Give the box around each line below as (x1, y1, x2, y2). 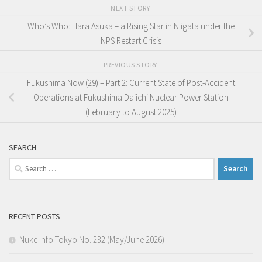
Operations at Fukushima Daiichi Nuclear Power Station (33, 92, 229, 104)
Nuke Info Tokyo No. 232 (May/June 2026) (19, 233, 164, 245)
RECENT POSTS (9, 211, 60, 222)
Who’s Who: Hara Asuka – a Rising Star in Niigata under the (27, 20, 235, 32)
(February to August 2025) (85, 106, 177, 118)
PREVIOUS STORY (103, 60, 159, 70)
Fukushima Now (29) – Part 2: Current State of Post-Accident (27, 77, 235, 89)
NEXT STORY (111, 3, 151, 12)
